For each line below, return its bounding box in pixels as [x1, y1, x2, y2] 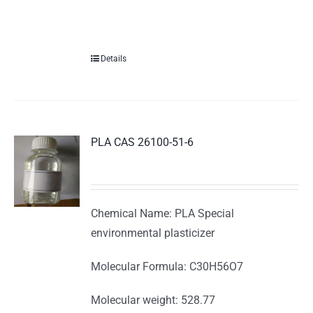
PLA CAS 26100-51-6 [91, 136, 194, 150]
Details [101, 54, 127, 64]
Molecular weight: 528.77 [91, 293, 216, 307]
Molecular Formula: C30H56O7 [91, 260, 244, 274]
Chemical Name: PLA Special [91, 207, 235, 221]
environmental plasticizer [91, 226, 215, 240]
